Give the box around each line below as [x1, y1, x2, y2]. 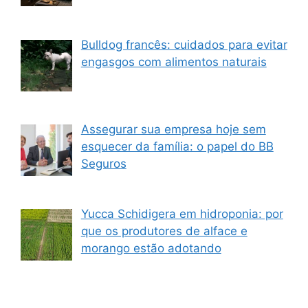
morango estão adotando [80, 241, 221, 256]
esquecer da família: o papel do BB [80, 139, 274, 153]
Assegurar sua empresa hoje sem [80, 122, 266, 136]
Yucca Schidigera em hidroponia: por [80, 207, 283, 221]
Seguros [80, 156, 126, 170]
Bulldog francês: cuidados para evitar [80, 37, 287, 52]
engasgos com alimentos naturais [80, 54, 267, 69]
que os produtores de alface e [80, 224, 247, 239]
